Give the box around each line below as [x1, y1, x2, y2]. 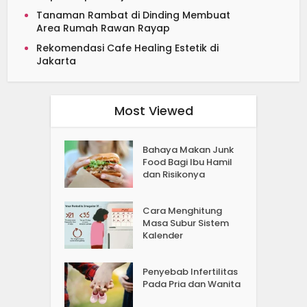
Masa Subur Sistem [143, 216, 230, 230]
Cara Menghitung [143, 204, 223, 217]
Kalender [143, 228, 184, 242]
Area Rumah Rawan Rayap [36, 21, 171, 35]
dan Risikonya [143, 167, 206, 181]
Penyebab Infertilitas [143, 265, 238, 278]
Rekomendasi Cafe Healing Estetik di [36, 40, 219, 55]
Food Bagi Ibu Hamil [143, 155, 233, 169]
